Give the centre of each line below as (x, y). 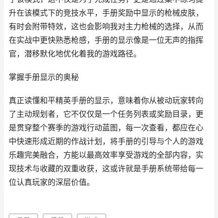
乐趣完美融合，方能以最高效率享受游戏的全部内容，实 (106, 155)
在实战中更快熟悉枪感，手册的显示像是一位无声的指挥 (106, 40)
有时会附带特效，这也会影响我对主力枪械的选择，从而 (106, 27)
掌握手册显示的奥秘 (44, 77)
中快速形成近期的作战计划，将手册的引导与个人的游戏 (106, 141)
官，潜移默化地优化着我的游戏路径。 (75, 54)
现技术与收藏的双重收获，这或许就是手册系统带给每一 (106, 169)
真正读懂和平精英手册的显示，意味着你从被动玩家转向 (106, 100)
